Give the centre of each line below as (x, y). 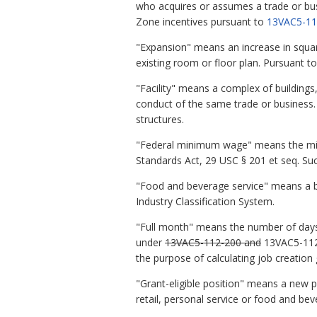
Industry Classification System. (205, 201)
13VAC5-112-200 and (213, 242)
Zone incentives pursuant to (201, 21)
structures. (160, 119)
